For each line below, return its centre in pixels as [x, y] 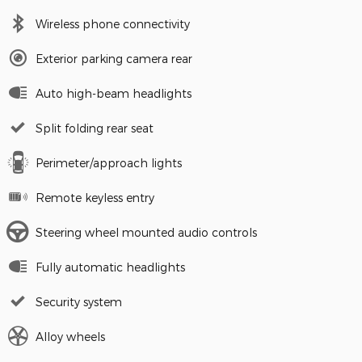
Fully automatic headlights [110, 267]
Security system [79, 301]
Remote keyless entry [95, 197]
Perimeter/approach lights [109, 162]
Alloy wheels [70, 336]
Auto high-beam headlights [114, 93]
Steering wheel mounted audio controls [146, 232]
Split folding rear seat [95, 128]
